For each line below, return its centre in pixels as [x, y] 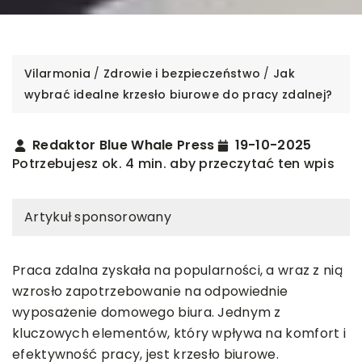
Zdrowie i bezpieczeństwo [182, 74]
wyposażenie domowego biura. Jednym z [147, 313]
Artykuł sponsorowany [98, 217]
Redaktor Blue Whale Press [124, 145]
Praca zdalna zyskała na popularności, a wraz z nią [177, 271]
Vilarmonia [57, 74]
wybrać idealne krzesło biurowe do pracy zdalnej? [179, 95]
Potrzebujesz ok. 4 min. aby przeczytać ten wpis [174, 164]
